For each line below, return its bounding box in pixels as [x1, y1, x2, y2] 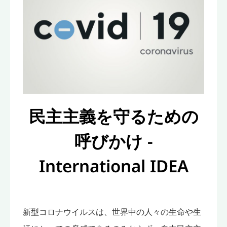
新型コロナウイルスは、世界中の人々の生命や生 [23, 206, 201, 217]
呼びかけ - [74, 129, 153, 153]
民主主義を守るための [28, 104, 199, 128]
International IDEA [39, 154, 188, 177]
